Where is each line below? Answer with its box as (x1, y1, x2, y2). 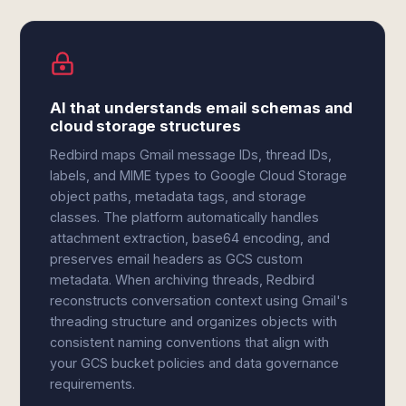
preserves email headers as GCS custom (50, 251, 304, 266)
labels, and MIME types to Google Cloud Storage (50, 168, 348, 183)
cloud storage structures (50, 117, 241, 135)
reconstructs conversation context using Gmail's (50, 293, 349, 308)
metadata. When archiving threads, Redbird (50, 272, 315, 287)
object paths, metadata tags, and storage (50, 188, 307, 204)
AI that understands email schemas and (50, 99, 353, 117)
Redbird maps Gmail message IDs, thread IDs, (50, 147, 333, 162)
